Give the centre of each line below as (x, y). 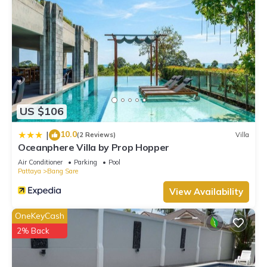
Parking (86, 162)
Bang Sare (63, 171)
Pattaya (30, 171)
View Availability (206, 191)
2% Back (33, 230)
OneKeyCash (40, 215)
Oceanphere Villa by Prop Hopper (94, 147)
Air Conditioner (40, 162)
